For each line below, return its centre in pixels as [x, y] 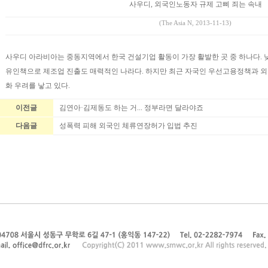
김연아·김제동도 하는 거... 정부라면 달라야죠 [131, 108]
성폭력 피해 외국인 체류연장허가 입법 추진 [128, 126]
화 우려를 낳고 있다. [38, 86]
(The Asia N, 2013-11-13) [195, 23]
